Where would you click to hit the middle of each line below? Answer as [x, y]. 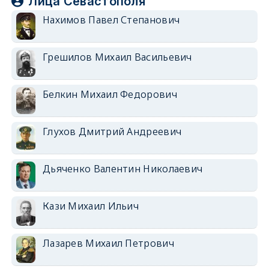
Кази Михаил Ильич [91, 206]
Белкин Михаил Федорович [110, 94]
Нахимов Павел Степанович [111, 20]
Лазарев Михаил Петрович [108, 243]
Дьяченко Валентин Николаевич [122, 168]
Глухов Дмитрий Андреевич [112, 131]
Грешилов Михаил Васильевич [117, 57]
